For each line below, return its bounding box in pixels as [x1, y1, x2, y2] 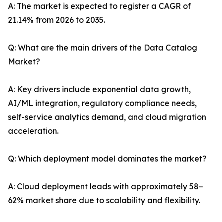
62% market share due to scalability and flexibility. [8, 195, 200, 206]
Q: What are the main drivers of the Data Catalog [8, 43, 197, 53]
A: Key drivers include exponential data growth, [8, 84, 191, 95]
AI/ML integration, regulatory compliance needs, [8, 98, 197, 109]
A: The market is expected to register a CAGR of [8, 1, 191, 11]
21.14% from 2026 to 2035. [8, 15, 105, 25]
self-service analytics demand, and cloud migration [8, 112, 206, 122]
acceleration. [8, 126, 58, 136]
